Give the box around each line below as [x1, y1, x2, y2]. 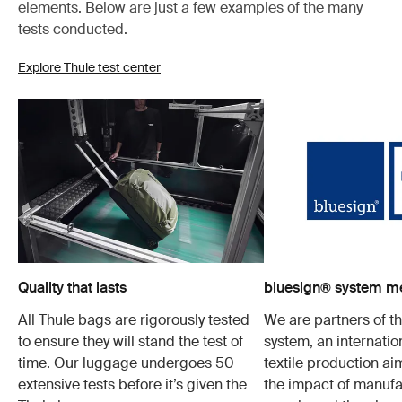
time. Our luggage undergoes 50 [18, 354, 234, 373]
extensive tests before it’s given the [18, 375, 247, 395]
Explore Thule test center [18, 59, 161, 76]
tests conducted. [18, 20, 127, 39]
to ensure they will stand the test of [18, 332, 243, 352]
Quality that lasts [18, 278, 127, 298]
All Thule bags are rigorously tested [18, 310, 249, 330]
